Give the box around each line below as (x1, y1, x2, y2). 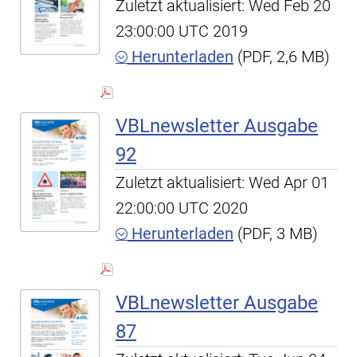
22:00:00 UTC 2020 (116, 198, 248, 218)
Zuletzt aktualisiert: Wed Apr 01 (116, 173, 329, 192)
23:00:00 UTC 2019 (116, 22, 248, 41)
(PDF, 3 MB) (233, 224, 318, 243)
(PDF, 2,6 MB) (233, 47, 330, 66)
